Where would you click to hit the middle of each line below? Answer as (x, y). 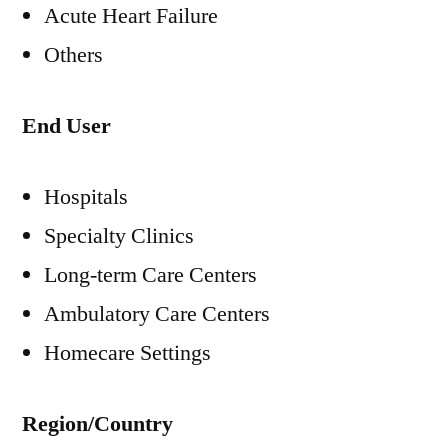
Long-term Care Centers (150, 275)
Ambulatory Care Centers (157, 314)
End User (66, 126)
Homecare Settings (127, 353)
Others (73, 55)
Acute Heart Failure (131, 16)
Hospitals (86, 197)
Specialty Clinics (119, 236)
